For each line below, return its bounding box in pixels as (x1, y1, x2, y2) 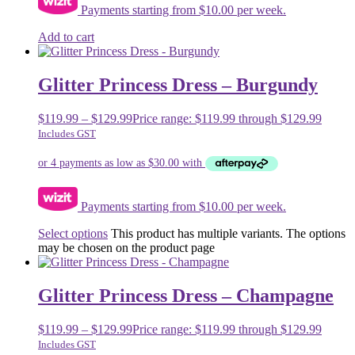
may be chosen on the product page (38, 241, 215, 255)
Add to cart (38, 29, 94, 44)
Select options (38, 227, 108, 241)
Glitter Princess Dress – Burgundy (38, 74, 318, 95)
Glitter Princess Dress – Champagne (38, 285, 334, 307)
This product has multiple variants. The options (111, 227, 345, 241)
